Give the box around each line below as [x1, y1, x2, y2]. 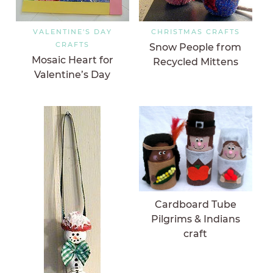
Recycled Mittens [152, 56, 238, 68]
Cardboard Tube [154, 199, 236, 211]
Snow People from [149, 41, 242, 54]
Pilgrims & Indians [151, 213, 240, 225]
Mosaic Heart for [31, 54, 113, 66]
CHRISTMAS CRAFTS [151, 27, 240, 36]
